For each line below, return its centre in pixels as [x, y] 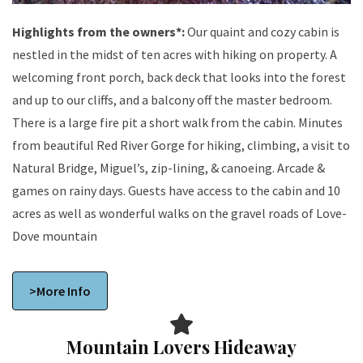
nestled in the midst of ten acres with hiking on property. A [171, 54]
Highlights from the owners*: [98, 31]
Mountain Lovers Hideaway [181, 347]
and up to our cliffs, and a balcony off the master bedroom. [172, 99]
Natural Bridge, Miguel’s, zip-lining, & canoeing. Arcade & [169, 167]
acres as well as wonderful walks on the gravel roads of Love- [179, 213]
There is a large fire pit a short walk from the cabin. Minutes [155, 122]
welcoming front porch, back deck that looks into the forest [179, 77]
